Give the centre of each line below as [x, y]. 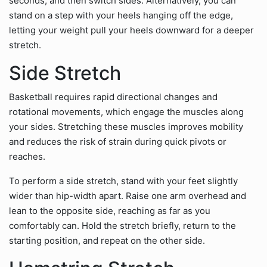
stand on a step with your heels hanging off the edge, [121, 15]
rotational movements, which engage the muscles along [126, 112]
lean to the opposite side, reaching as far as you [110, 211]
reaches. [27, 156]
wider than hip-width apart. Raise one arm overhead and [128, 196]
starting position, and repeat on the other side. [107, 240]
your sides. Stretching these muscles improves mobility [126, 127]
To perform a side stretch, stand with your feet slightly [123, 181]
